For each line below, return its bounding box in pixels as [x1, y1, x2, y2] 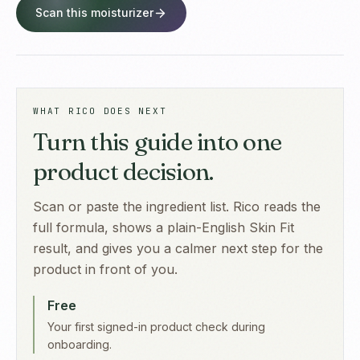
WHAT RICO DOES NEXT [33, 105, 167, 117]
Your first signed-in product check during [47, 320, 265, 334]
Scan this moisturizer [35, 6, 153, 20]
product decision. [33, 157, 214, 187]
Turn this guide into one [33, 127, 281, 157]
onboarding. [47, 337, 112, 352]
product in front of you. [33, 261, 178, 278]
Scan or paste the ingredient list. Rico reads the [33, 198, 321, 215]
